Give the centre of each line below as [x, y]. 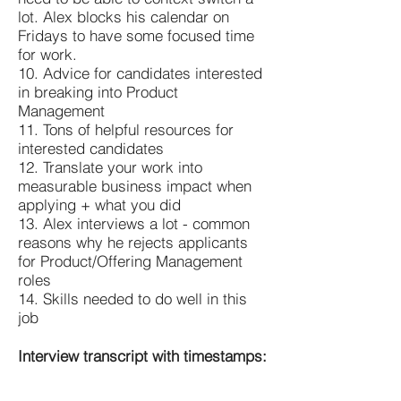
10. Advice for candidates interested [140, 73]
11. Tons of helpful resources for [126, 129]
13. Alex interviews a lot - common [134, 223]
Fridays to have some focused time [136, 35]
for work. [47, 54]
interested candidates [91, 148]
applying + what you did [99, 204]
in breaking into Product [98, 91]
